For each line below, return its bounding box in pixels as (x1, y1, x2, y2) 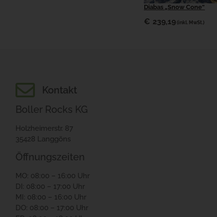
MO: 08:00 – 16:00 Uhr (15, 171, 90, 180)
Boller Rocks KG (15, 103, 88, 115)
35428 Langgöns (15, 134, 71, 143)
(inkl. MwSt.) (177, 19, 204, 26)
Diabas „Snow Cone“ (144, 3, 205, 11)
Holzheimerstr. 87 (15, 124, 73, 133)
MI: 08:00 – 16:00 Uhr (15, 192, 86, 201)
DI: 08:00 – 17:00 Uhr (15, 182, 85, 191)
